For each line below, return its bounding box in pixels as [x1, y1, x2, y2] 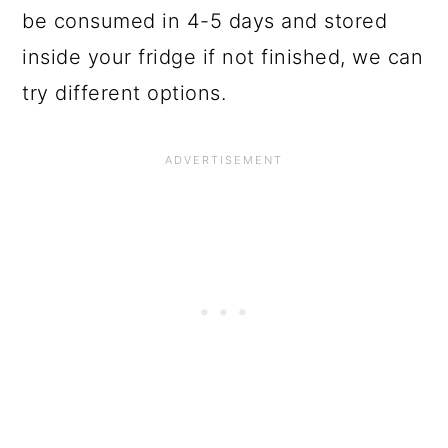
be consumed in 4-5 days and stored [22, 9, 388, 34]
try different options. [22, 81, 227, 106]
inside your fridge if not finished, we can [22, 45, 424, 70]
